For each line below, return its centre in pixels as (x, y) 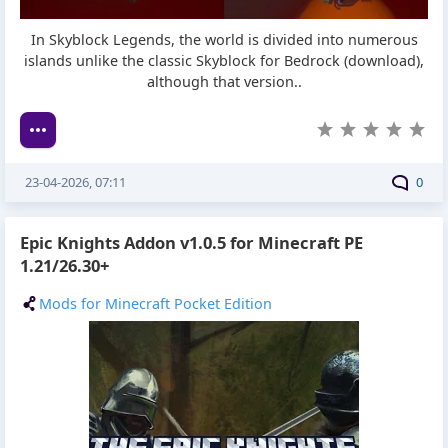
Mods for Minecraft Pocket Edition (155, 304)
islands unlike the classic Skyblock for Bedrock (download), (224, 61)
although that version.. (224, 82)
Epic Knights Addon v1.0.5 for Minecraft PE (191, 242)
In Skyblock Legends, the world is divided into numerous (224, 40)
